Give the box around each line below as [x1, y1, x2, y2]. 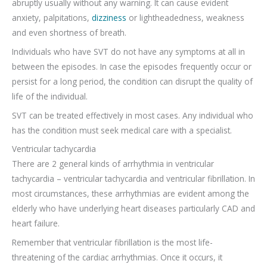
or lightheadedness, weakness [129, 11, 244, 23]
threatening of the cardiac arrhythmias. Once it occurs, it [12, 252, 222, 263]
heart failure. [12, 218, 60, 229]
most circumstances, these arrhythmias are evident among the [12, 188, 249, 200]
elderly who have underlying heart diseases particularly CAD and [12, 203, 255, 215]
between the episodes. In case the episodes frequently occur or [12, 60, 252, 72]
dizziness [92, 11, 129, 23]
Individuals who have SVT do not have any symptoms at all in [12, 45, 245, 57]
